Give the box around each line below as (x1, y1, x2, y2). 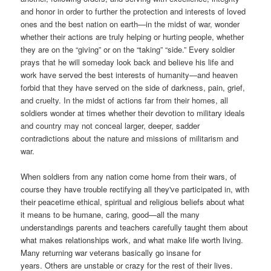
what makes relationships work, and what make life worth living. (21, 234, 244, 246)
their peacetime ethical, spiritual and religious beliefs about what (21, 196, 245, 208)
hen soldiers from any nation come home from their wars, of (28, 171, 237, 183)
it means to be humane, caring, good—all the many (21, 209, 200, 221)
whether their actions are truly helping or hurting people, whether (21, 31, 244, 43)
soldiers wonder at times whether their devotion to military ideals (21, 107, 246, 119)
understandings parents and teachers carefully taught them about (21, 221, 249, 233)
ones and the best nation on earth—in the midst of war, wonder (21, 18, 240, 30)
